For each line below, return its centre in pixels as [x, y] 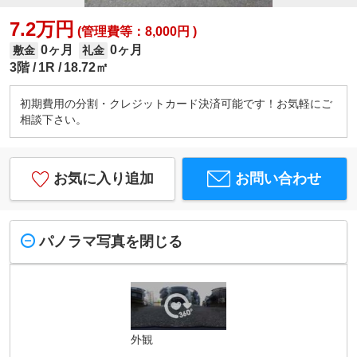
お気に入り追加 [103, 179]
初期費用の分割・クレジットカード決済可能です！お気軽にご [176, 104]
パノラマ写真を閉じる [110, 241]
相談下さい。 [53, 120]
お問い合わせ [279, 179]
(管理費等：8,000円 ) [135, 31]
